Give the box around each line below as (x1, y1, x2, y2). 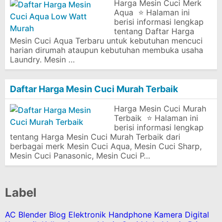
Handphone (109, 209, 152, 220)
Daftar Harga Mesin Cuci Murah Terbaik (10, 84, 178, 94)
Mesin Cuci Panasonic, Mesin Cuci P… (10, 151, 150, 161)
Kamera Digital (154, 209, 209, 220)
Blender (18, 209, 47, 220)
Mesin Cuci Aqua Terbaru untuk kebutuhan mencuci (10, 36, 203, 46)
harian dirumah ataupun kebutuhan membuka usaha (10, 45, 203, 55)
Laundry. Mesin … (10, 55, 75, 64)
